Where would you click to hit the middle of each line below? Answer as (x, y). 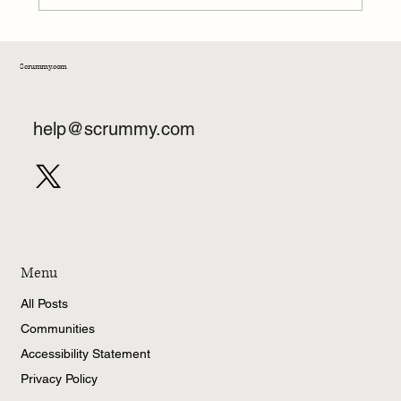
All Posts (44, 303)
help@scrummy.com (115, 129)
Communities (57, 328)
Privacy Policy (59, 378)
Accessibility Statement (85, 353)
